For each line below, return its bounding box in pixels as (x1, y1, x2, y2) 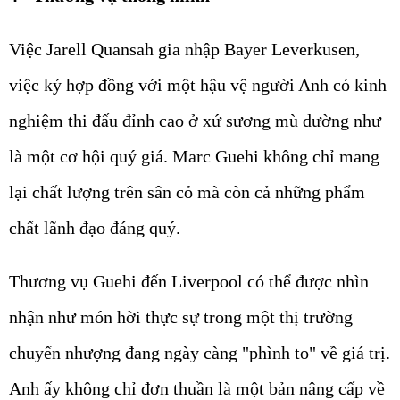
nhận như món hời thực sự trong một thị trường (9, 306, 353, 327)
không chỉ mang (259, 146, 379, 166)
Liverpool (171, 271, 243, 291)
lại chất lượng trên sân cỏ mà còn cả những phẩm (9, 181, 365, 202)
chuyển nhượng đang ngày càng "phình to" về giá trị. (9, 342, 390, 362)
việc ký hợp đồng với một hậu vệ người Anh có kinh (9, 74, 387, 95)
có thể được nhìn (243, 271, 369, 291)
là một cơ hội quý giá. (9, 146, 172, 166)
